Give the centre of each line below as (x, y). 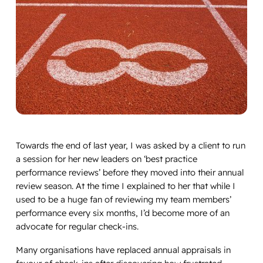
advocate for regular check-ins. (78, 226)
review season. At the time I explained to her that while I (125, 186)
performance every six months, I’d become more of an (122, 213)
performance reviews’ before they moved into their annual (129, 172)
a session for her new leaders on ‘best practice (106, 159)
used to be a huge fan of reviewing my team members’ (123, 199)
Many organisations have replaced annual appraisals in (123, 250)
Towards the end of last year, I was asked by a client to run (130, 145)
